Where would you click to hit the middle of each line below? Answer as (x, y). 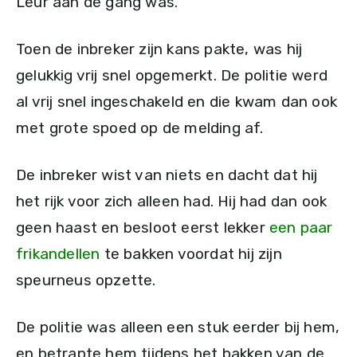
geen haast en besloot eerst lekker (141, 228)
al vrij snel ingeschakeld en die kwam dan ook (177, 102)
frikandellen (58, 254)
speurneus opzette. (86, 280)
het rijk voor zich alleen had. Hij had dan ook (172, 202)
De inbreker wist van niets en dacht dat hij (167, 175)
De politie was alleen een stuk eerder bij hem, (178, 328)
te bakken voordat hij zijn (191, 254)
